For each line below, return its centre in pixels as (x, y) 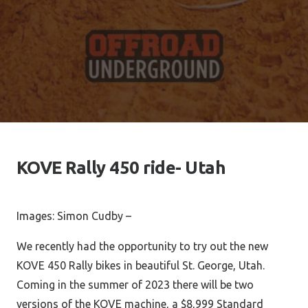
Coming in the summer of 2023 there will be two (135, 285)
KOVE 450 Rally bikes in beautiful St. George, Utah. (141, 266)
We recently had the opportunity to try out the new (142, 246)
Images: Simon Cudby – (74, 216)
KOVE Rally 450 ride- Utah (121, 168)
